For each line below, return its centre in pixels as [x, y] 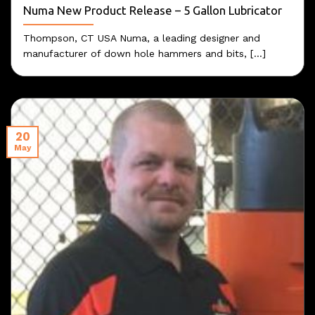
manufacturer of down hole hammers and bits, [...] [144, 53]
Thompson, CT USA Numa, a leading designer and [141, 38]
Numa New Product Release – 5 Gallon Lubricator [152, 11]
